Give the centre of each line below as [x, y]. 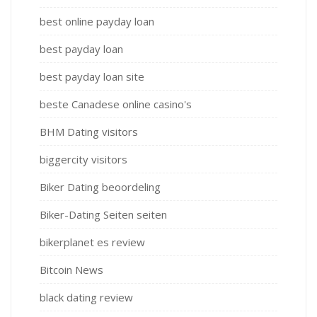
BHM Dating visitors [89, 132]
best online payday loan [97, 22]
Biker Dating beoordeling [100, 187]
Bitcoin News [71, 270]
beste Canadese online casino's [116, 104]
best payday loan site [92, 77]
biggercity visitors [83, 160]
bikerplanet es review [92, 242]
